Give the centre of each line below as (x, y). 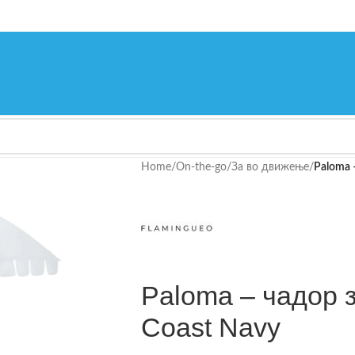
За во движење (270, 167)
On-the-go (201, 167)
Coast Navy (210, 327)
